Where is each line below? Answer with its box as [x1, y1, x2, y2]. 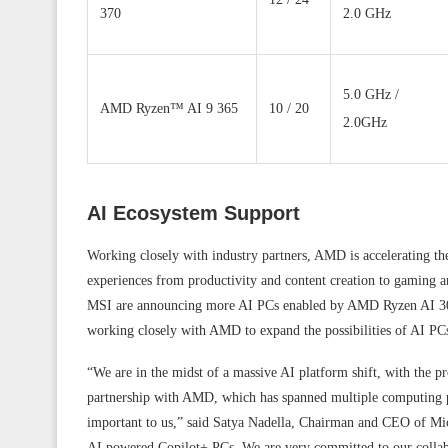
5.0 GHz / [343, 87, 399, 102]
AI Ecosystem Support [87, 202, 300, 224]
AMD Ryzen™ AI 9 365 [100, 101, 238, 116]
